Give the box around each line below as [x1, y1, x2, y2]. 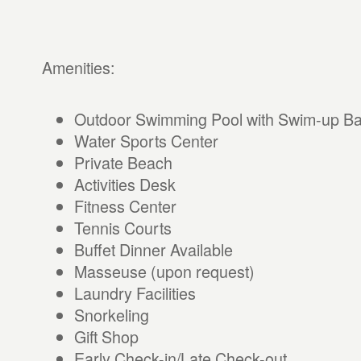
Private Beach [73, 151, 172, 174]
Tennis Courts [73, 216, 172, 239]
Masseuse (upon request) [73, 259, 255, 283]
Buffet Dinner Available [73, 238, 233, 261]
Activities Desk [73, 172, 176, 196]
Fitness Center [73, 194, 176, 218]
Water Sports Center [73, 129, 218, 152]
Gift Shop [73, 325, 139, 348]
